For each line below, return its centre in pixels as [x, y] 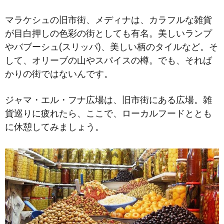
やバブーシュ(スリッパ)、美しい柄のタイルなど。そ [111, 47]
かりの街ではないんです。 [59, 74]
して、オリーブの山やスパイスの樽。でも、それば [108, 60]
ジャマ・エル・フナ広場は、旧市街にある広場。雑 [108, 100]
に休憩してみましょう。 [54, 127]
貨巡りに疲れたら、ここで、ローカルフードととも [108, 113]
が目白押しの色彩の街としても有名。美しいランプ [108, 33]
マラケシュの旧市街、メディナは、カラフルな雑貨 [108, 20]
